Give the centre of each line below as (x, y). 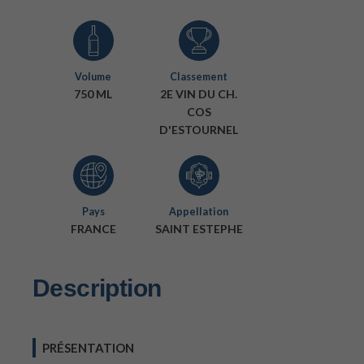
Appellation (199, 212)
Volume (93, 77)
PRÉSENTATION (88, 348)
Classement (199, 77)
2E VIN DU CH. (199, 94)
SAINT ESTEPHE (199, 229)
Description (97, 288)
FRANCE (93, 229)
